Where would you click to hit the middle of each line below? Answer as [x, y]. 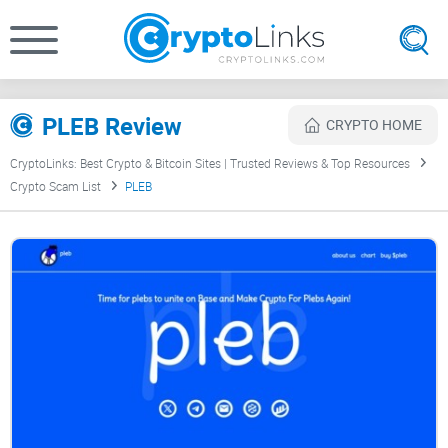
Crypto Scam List [55, 186]
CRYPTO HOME [374, 125]
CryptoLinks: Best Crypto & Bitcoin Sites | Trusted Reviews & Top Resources [210, 163]
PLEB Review [112, 125]
